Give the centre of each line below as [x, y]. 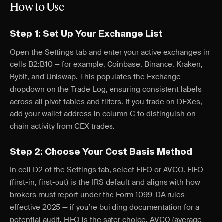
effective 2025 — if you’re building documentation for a [105, 207]
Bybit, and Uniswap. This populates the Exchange [95, 77]
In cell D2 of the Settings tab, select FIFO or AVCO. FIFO [107, 170]
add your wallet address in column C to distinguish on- [104, 114]
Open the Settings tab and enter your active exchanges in [110, 52]
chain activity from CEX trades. [62, 126]
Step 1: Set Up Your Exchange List [86, 34]
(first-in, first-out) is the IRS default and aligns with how [105, 182]
